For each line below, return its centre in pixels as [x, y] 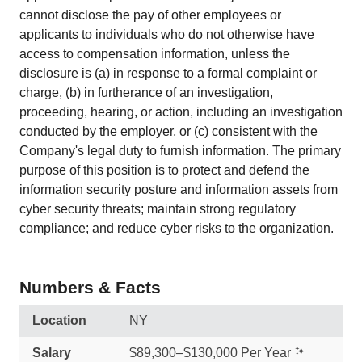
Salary [52, 353]
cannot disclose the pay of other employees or [150, 15]
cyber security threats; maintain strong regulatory [158, 209]
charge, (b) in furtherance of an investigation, [146, 93]
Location [59, 320]
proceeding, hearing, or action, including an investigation [181, 112]
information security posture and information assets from [179, 189]
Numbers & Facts [90, 287]
